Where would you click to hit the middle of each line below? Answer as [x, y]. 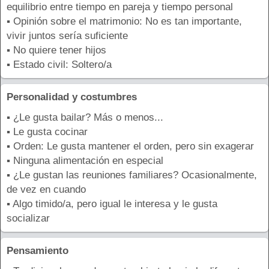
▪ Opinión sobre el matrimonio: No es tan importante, [124, 22]
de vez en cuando [46, 190]
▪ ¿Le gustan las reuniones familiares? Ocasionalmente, [132, 175]
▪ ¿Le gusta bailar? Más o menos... [85, 118]
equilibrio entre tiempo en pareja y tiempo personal [120, 7]
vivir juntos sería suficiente [67, 36]
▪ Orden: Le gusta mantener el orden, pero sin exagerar [130, 147]
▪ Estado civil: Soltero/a [59, 65]
